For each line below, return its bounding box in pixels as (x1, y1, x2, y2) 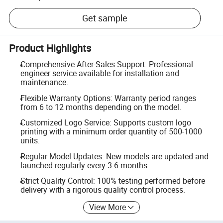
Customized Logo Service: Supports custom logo (20, 117, 191, 128)
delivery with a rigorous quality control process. (20, 184, 185, 196)
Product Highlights (9, 41, 92, 55)
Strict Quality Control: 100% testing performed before (20, 175, 205, 187)
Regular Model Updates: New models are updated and (20, 150, 209, 162)
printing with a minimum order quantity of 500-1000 (20, 126, 202, 137)
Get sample (82, 12, 128, 24)
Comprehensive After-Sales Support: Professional (20, 59, 193, 70)
